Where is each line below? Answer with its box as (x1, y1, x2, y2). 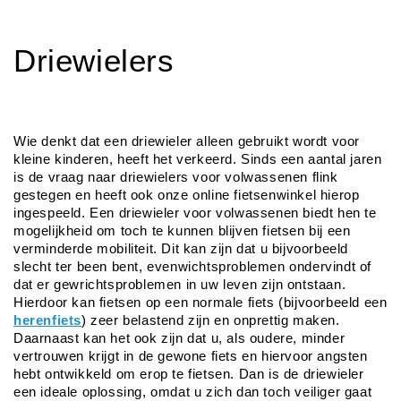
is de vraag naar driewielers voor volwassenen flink (13, 170, 338, 185)
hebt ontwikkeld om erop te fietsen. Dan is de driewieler (13, 367, 364, 382)
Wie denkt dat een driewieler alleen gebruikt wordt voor (13, 134, 361, 149)
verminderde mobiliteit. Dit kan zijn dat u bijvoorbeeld (13, 242, 349, 257)
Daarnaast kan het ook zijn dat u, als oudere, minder (13, 331, 346, 346)
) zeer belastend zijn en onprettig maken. (81, 313, 340, 328)
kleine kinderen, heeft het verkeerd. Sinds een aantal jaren (13, 152, 382, 167)
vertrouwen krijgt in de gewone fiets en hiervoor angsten (13, 349, 368, 364)
